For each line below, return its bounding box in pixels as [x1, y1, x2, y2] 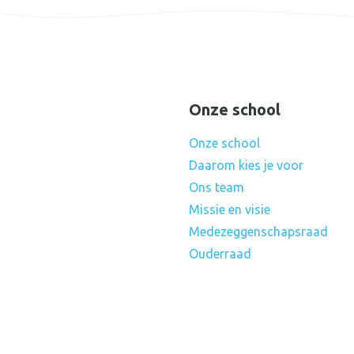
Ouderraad [189, 247, 251, 261]
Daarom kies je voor [189, 158, 303, 172]
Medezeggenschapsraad [189, 224, 328, 239]
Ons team [189, 180, 244, 194]
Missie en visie [189, 202, 270, 217]
